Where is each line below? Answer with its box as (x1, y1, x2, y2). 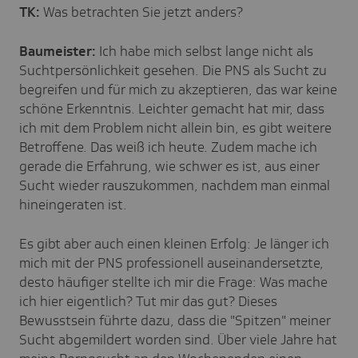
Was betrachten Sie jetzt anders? (40, 2, 243, 21)
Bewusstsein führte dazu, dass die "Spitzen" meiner (19, 311, 331, 329)
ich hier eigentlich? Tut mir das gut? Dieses (19, 292, 277, 310)
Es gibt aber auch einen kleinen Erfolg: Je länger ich (19, 234, 329, 253)
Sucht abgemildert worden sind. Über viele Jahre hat (19, 330, 337, 348)
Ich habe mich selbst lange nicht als (96, 42, 313, 60)
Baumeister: (19, 42, 96, 60)
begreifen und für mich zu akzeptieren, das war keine (19, 80, 337, 98)
